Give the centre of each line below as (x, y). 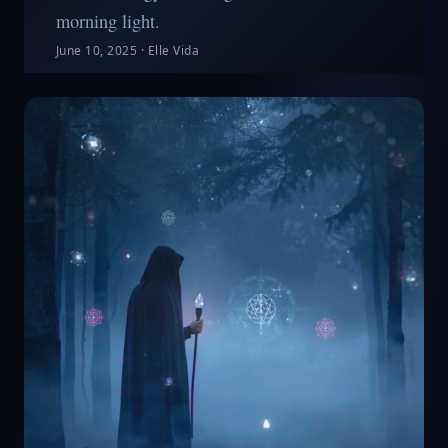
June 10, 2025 (97, 50)
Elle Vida (173, 50)
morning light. (108, 21)
